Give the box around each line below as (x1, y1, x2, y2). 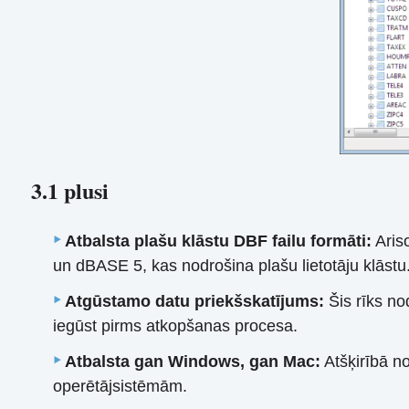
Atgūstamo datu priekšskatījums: (65, 292, 325, 311)
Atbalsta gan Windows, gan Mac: (65, 352, 321, 372)
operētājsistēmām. (53, 377, 188, 396)
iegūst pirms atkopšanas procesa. (53, 317, 299, 336)
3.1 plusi (30, 174, 109, 207)
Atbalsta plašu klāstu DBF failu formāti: (65, 232, 372, 251)
